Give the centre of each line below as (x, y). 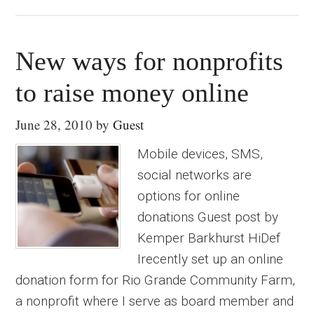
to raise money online (132, 93)
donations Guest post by (208, 217)
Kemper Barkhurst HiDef (209, 238)
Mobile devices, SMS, (200, 154)
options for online (189, 196)
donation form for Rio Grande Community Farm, (156, 280)
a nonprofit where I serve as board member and (155, 301)
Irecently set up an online (211, 259)
